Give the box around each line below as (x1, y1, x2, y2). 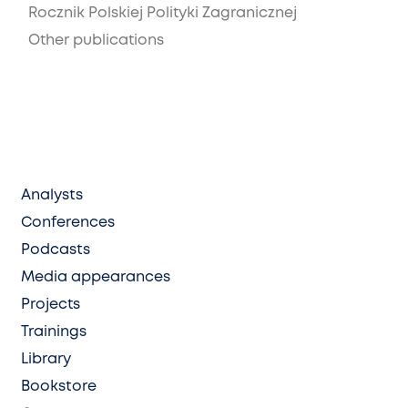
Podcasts (21, 242, 90, 257)
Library (21, 352, 71, 366)
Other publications (28, 33, 164, 47)
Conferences (21, 215, 115, 229)
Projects (21, 297, 80, 311)
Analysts (21, 188, 83, 202)
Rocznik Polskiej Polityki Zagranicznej (28, 5, 297, 20)
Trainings (21, 324, 87, 339)
